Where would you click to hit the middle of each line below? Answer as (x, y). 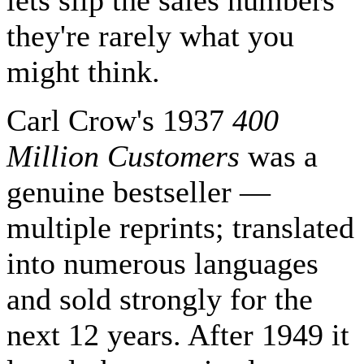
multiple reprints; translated (180, 228)
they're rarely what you (150, 36)
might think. (83, 72)
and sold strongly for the (160, 299)
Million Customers (123, 156)
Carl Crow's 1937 (119, 121)
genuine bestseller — (139, 192)
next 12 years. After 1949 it (178, 335)
